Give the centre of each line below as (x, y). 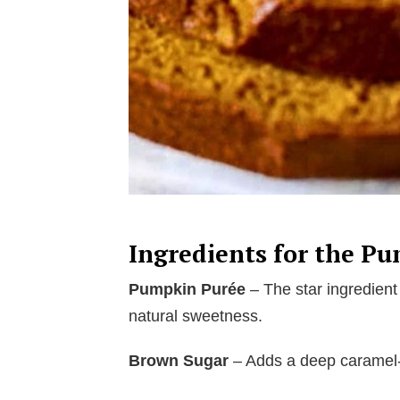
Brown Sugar (179, 361)
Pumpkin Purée (187, 290)
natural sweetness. (196, 317)
